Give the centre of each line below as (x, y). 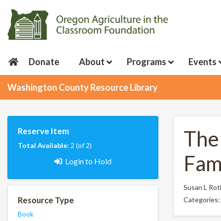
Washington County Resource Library (83, 87)
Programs (147, 62)
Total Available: (44, 145)
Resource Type (46, 200)
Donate (44, 62)
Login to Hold (88, 161)
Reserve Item (43, 131)
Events (203, 62)
